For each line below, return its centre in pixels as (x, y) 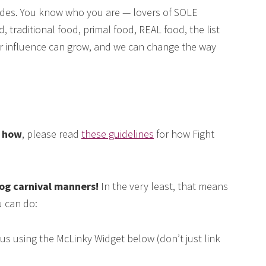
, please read (52, 134)
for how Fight (184, 134)
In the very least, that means (164, 186)
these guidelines (118, 134)
